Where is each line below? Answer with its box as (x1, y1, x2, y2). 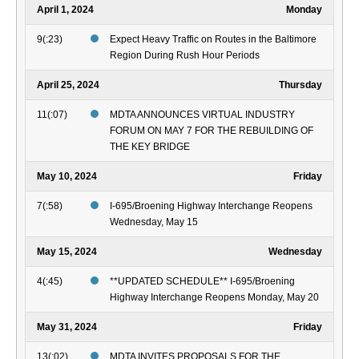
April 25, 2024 (37, 79, 99, 91)
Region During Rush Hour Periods (110, 50, 260, 62)
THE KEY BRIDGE (110, 141, 190, 153)
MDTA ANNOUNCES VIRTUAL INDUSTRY (110, 109, 295, 121)
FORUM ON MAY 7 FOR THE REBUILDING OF (110, 125, 313, 137)
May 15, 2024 (37, 246, 97, 258)
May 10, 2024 (37, 171, 97, 183)
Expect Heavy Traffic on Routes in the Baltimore (110, 34, 317, 46)
